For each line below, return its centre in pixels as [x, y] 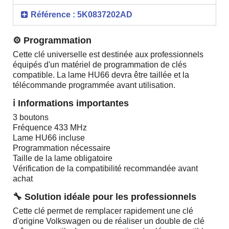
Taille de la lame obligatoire [63, 158]
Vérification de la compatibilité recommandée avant [105, 169]
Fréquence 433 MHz [50, 128]
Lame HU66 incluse [49, 138]
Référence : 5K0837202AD [82, 15]
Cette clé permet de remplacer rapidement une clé [103, 211]
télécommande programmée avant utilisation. [94, 85]
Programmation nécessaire [62, 148]
